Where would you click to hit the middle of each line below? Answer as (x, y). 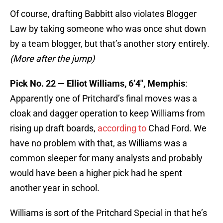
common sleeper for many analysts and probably (106, 158)
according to (122, 128)
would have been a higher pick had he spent (96, 173)
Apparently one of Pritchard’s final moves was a (104, 99)
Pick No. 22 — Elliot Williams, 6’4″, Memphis (98, 84)
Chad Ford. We (176, 128)
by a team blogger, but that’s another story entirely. (110, 44)
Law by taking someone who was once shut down (108, 29)
